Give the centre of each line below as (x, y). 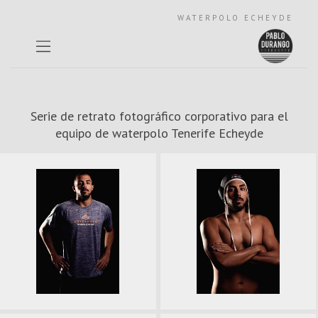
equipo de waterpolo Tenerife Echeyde (159, 133)
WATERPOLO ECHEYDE (235, 18)
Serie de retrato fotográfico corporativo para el (159, 116)
